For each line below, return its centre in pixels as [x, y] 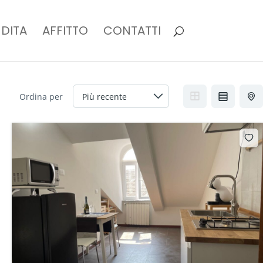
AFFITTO [65, 31]
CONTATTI [132, 31]
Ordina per [41, 96]
